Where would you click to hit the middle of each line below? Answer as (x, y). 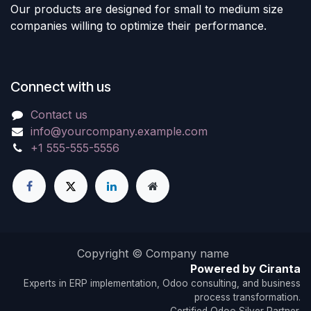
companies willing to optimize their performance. (138, 26)
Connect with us (61, 87)
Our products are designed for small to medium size (147, 9)
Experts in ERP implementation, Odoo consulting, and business (162, 283)
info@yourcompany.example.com (119, 131)
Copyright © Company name (153, 253)
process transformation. (247, 297)
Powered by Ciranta (245, 269)
